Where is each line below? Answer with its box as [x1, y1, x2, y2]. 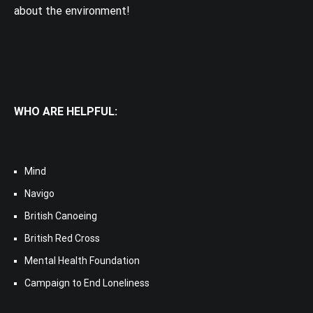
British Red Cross [24, 232, 100, 244]
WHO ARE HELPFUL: [14, 104, 117, 118]
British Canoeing [24, 210, 97, 221]
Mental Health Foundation [24, 254, 140, 266]
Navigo [24, 187, 54, 199]
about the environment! [14, 3, 130, 17]
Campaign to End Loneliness [24, 277, 150, 289]
